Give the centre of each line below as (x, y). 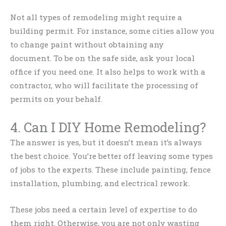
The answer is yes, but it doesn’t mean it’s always (106, 143)
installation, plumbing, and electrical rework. (100, 183)
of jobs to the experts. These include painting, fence (110, 170)
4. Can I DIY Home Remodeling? (108, 127)
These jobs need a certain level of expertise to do (104, 209)
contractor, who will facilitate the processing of (104, 86)
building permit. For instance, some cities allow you (112, 31)
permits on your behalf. (56, 99)
